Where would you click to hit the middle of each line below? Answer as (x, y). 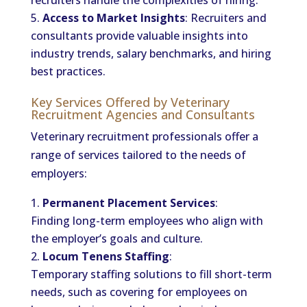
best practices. (68, 71)
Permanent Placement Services (128, 203)
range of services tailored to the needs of (138, 155)
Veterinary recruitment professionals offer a (144, 136)
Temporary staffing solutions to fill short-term (151, 274)
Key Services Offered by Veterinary (130, 102)
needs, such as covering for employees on (139, 292)
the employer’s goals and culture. (116, 238)
